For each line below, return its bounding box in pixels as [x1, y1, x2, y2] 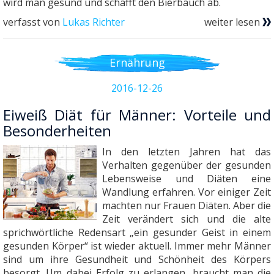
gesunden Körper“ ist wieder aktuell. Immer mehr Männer [3, 239, 271, 253]
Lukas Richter [62, 15, 125, 29]
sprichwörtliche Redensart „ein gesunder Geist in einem [3, 225, 271, 239]
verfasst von [3, 15, 62, 29]
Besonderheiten [3, 120, 111, 141]
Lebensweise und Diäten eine [102, 171, 271, 185]
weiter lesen [204, 15, 261, 29]
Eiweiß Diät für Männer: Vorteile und [3, 104, 271, 125]
